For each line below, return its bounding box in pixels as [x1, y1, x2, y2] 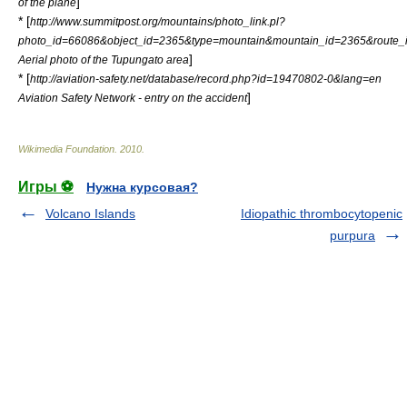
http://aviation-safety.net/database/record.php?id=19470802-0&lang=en [30, 73, 382, 84]
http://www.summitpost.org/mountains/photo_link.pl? [30, 15, 285, 27]
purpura [330, 228, 375, 243]
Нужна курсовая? [86, 180, 198, 194]
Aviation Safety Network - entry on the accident [18, 92, 247, 104]
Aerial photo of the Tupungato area [18, 54, 189, 65]
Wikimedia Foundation [18, 144, 114, 154]
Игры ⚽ [18, 179, 74, 194]
